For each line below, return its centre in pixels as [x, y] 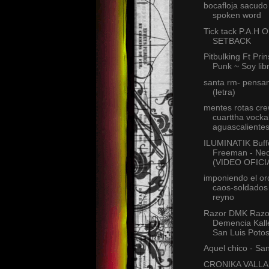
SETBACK [231, 41]
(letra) [224, 92]
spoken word [237, 15]
